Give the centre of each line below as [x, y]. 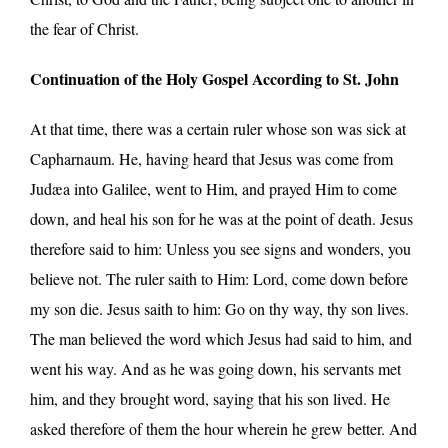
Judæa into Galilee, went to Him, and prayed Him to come [213, 188]
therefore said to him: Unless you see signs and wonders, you [220, 248]
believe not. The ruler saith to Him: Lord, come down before [219, 278]
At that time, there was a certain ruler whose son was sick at [218, 128]
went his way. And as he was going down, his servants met [215, 368]
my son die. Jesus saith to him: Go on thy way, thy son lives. [219, 308]
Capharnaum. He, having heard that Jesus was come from [211, 158]
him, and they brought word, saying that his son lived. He [210, 398]
